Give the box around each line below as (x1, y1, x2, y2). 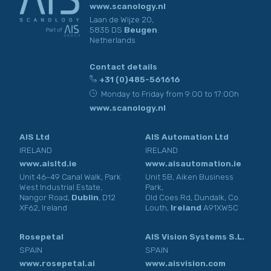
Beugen (124, 24, 157, 34)
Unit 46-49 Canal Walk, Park (19, 171, 121, 181)
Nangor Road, (19, 192, 71, 202)
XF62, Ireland (19, 202, 67, 212)
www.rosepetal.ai (19, 258, 95, 268)
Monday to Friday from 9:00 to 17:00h (101, 88, 239, 99)
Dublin (71, 192, 99, 202)
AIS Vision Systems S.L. (145, 232, 244, 242)
